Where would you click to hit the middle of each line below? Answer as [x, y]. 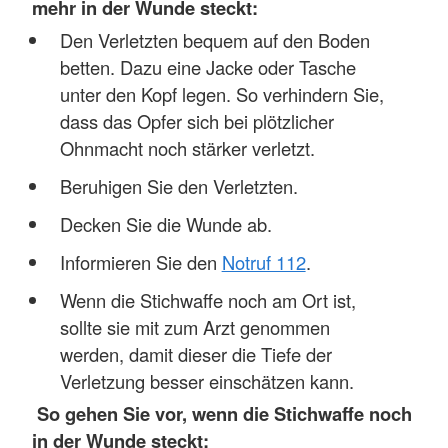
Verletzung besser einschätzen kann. [206, 380]
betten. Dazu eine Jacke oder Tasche [207, 66]
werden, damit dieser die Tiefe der [195, 353]
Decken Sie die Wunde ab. [165, 223]
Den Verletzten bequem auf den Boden [214, 39]
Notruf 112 [263, 261]
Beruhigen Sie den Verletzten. [178, 185]
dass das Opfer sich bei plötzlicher [196, 120]
